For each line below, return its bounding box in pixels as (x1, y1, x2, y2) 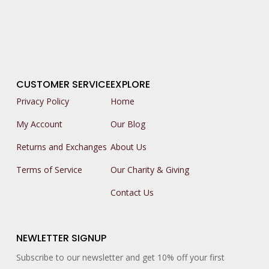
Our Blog (110, 118, 145, 130)
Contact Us (110, 186, 154, 198)
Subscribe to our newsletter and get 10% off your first (16, 251, 225, 263)
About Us (110, 141, 147, 153)
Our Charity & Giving (110, 163, 189, 175)
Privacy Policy (16, 95, 69, 107)
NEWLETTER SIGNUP (16, 231, 106, 245)
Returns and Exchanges (16, 141, 107, 153)
